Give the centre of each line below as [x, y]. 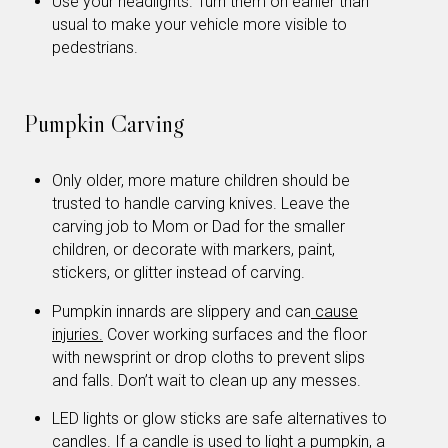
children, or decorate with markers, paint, [193, 250]
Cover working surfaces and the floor [235, 334]
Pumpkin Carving [104, 124]
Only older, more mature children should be [201, 181]
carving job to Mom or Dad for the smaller [198, 227]
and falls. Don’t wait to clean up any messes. [206, 380]
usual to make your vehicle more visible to [199, 25]
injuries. [77, 334]
